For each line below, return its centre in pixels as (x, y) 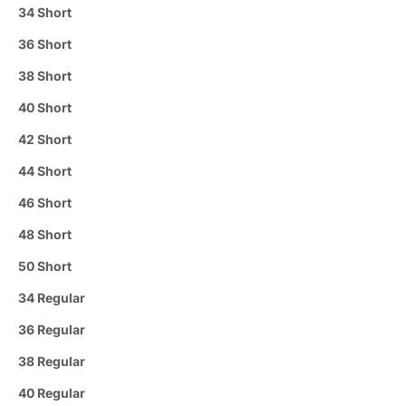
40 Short (45, 107)
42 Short (45, 139)
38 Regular (52, 361)
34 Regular (52, 297)
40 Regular (52, 392)
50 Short (45, 266)
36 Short (45, 43)
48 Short (45, 234)
